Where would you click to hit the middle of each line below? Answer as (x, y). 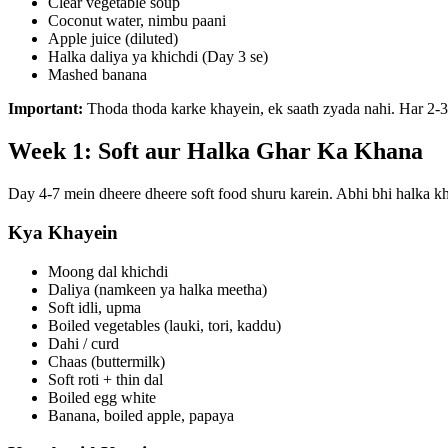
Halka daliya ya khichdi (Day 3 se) (158, 57)
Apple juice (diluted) (113, 39)
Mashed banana (97, 75)
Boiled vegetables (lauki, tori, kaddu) (164, 325)
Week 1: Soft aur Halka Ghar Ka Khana (215, 151)
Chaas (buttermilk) (106, 361)
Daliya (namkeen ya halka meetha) (157, 289)
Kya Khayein (63, 232)
